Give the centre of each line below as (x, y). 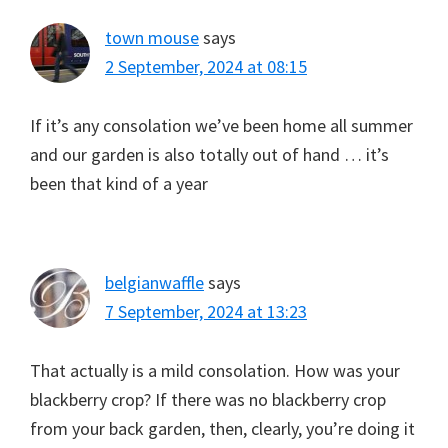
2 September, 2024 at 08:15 (206, 66)
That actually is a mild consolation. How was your (215, 370)
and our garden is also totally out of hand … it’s (209, 154)
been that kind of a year (119, 183)
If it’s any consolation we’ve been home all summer (221, 125)
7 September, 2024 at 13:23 (206, 311)
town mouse (152, 37)
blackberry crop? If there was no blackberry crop (208, 399)
